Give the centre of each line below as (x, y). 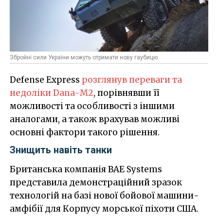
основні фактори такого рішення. (85, 133)
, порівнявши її (126, 93)
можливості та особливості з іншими (92, 106)
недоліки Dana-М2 (52, 93)
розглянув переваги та (132, 80)
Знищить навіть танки (61, 150)
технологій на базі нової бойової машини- (104, 196)
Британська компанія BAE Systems (86, 170)
